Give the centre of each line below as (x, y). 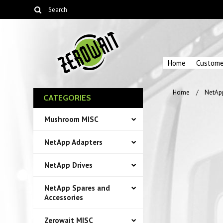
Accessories (64, 197)
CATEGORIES (67, 98)
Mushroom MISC (72, 119)
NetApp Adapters (74, 142)
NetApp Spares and (77, 188)
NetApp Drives (69, 165)
